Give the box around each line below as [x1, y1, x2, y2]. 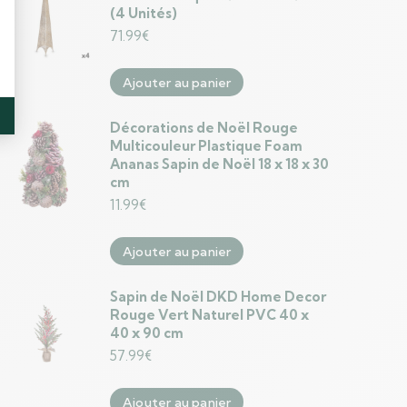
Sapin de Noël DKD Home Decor [110, 288, 326, 305]
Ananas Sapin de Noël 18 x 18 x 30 [110, 155, 329, 173]
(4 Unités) [110, 5, 177, 22]
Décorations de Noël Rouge [110, 119, 298, 136]
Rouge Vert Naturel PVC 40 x [110, 306, 309, 323]
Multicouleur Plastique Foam [110, 137, 303, 154]
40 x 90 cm [110, 324, 184, 342]
